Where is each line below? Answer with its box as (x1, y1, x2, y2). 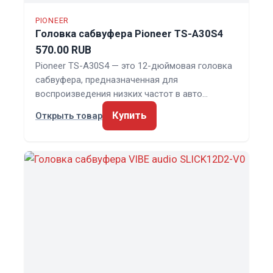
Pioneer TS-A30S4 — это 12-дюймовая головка (35, 60, 232, 71)
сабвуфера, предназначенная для (35, 74, 178, 85)
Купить (112, 109, 147, 121)
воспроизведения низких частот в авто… (35, 88, 208, 99)
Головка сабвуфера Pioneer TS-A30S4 (35, 27, 224, 40)
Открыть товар (35, 110, 102, 121)
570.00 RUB (35, 43, 91, 56)
